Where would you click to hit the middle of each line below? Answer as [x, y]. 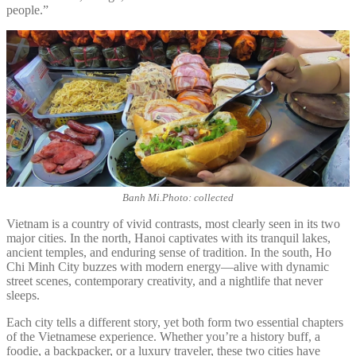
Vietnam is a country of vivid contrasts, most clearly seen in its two [173, 224]
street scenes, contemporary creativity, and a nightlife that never [164, 281]
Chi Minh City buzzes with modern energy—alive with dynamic [168, 267]
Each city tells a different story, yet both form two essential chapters [175, 323]
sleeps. [23, 296]
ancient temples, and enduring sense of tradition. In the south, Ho [169, 253]
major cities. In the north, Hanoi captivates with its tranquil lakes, [168, 238]
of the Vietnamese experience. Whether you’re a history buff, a [163, 337]
